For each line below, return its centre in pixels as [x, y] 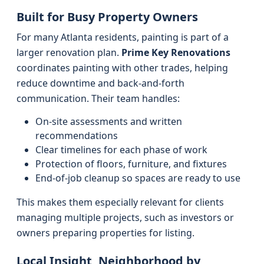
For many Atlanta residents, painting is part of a [123, 37]
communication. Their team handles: [98, 98]
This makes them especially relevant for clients [120, 202]
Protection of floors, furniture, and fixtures [131, 164]
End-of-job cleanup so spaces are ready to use [138, 178]
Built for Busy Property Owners [107, 17]
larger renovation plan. [69, 52]
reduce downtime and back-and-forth [100, 83]
